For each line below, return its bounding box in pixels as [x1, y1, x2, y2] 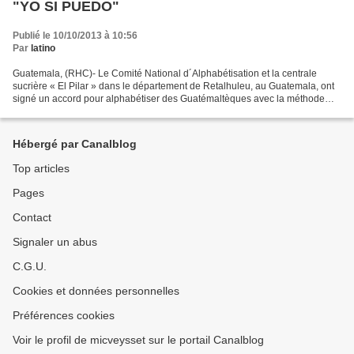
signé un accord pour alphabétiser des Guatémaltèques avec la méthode [13, 93, 325, 104]
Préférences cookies [13, 309, 115, 322]
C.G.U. [13, 260, 47, 273]
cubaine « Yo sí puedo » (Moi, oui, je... [13, 106, 175, 117]
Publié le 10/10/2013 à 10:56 [13, 30, 137, 41]
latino [31, 43, 55, 54]
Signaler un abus [13, 235, 97, 248]
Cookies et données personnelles [13, 284, 179, 297]
